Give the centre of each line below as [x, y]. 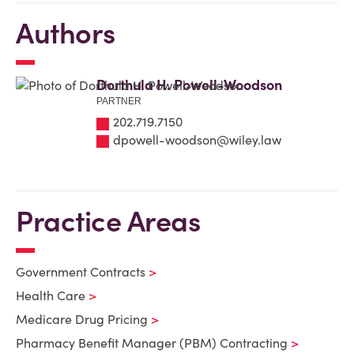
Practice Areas [108, 221]
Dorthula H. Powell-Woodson [189, 85]
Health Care [51, 296]
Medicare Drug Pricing [82, 319]
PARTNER [119, 101]
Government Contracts [81, 272]
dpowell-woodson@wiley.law [197, 139]
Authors [66, 33]
